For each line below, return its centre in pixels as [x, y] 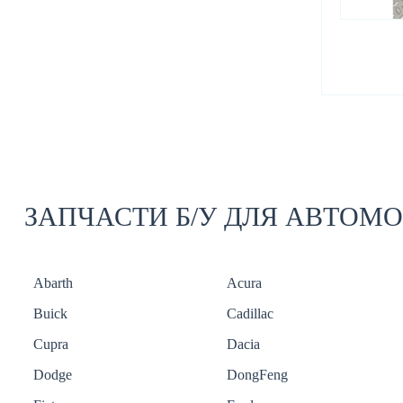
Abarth [53, 283]
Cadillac [250, 314]
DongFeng [257, 375]
